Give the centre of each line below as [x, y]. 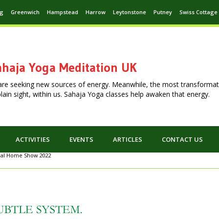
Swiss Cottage [198, 12]
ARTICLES [128, 140]
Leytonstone [130, 12]
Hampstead [63, 12]
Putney [163, 12]
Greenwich [25, 12]
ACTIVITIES [33, 140]
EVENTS [81, 140]
